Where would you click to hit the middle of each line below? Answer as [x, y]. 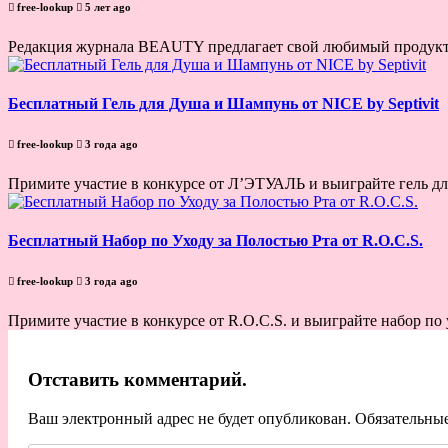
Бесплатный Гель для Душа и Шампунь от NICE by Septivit [223, 103]
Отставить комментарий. [137, 379]
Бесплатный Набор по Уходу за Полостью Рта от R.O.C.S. [215, 241]
